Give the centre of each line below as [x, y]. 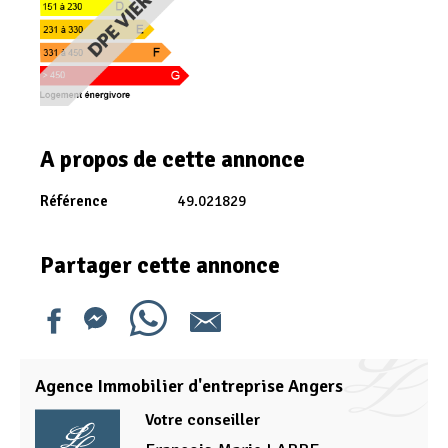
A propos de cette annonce [172, 160]
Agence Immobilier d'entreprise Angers [189, 386]
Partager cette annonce [160, 266]
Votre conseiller [202, 420]
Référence [74, 201]
